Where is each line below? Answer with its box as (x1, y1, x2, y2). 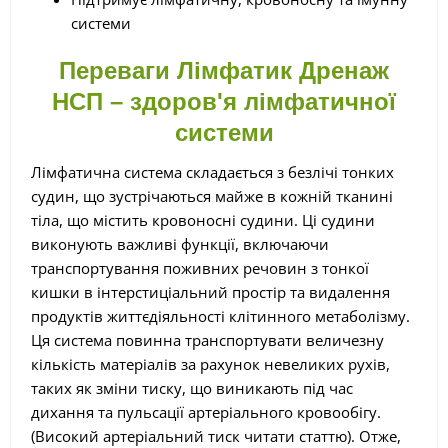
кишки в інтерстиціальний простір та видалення (31, 281, 390, 302)
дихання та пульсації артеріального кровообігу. (31, 401, 381, 422)
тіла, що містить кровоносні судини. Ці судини (31, 209, 375, 230)
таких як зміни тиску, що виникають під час (31, 377, 353, 398)
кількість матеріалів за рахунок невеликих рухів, (31, 353, 390, 374)
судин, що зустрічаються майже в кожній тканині (31, 185, 393, 206)
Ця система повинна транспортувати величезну (31, 329, 384, 350)
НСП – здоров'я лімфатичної (52, 87, 396, 115)
